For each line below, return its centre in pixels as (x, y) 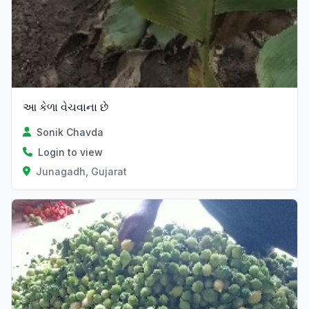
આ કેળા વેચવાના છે (66, 107)
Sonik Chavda (70, 132)
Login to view (70, 152)
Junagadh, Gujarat (81, 171)
